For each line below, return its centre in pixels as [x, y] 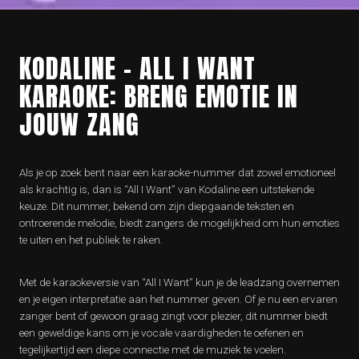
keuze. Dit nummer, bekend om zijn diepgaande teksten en [157, 206]
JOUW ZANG [79, 125]
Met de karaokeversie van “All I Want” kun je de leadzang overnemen [179, 282]
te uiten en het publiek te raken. [91, 240]
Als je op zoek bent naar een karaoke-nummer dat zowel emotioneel [177, 172]
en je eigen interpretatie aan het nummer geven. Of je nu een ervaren [178, 299]
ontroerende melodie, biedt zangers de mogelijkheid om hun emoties [179, 223]
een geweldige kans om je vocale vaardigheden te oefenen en [161, 333]
